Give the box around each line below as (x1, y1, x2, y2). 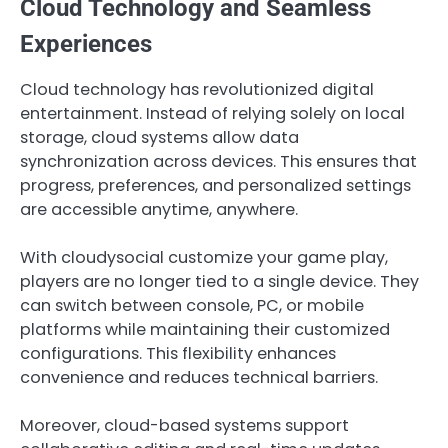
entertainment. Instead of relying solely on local (20, 102, 405, 126)
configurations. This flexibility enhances (20, 342, 336, 366)
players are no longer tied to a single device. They (20, 270, 419, 294)
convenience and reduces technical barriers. (20, 366, 378, 390)
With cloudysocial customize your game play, (20, 246, 388, 270)
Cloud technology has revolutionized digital (20, 78, 374, 102)
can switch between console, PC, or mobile (20, 294, 364, 318)
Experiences (20, 29, 152, 58)
